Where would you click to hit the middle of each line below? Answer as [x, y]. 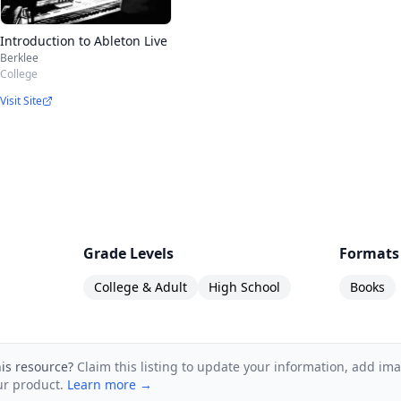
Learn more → [110, 384]
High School [245, 286]
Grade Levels [129, 253]
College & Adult [141, 286]
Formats [369, 253]
